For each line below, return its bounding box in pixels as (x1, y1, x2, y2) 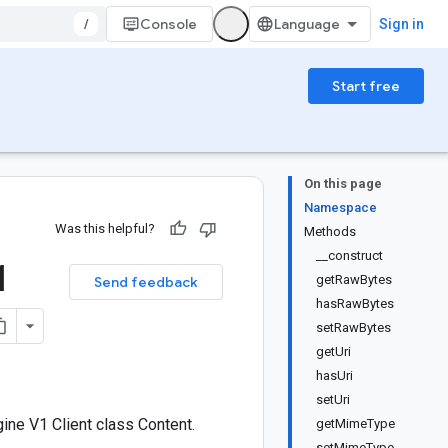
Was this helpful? (55, 221, 155, 236)
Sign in (379, 16, 424, 32)
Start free (332, 77, 400, 95)
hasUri (316, 368, 353, 383)
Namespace (304, 200, 377, 215)
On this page (304, 176, 382, 191)
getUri (316, 344, 351, 359)
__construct (316, 248, 383, 263)
